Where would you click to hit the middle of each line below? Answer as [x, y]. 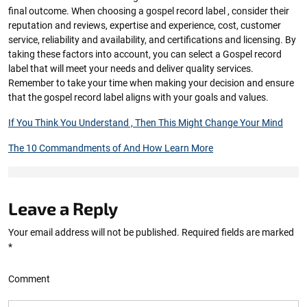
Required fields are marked [237, 232]
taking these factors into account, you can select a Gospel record [145, 54]
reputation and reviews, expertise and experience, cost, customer [145, 25]
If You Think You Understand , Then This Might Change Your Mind [146, 123]
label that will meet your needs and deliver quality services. [131, 69]
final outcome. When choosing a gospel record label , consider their [149, 11]
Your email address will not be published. [94, 232]
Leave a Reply [63, 208]
